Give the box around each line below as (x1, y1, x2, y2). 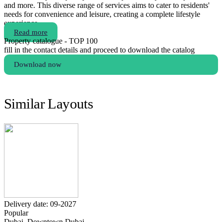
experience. (4, 19, 40, 28)
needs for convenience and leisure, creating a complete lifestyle (4, 10, 200, 19)
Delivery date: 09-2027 (4, 200, 76, 209)
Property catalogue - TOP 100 (4, 37, 98, 46)
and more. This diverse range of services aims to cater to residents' (4, 1, 210, 10)
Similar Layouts (4, 96, 93, 112)
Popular (4, 209, 28, 218)
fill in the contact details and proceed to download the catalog (4, 46, 195, 55)
